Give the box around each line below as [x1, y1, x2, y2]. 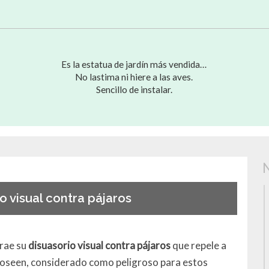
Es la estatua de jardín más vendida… [61, 58, 207, 70]
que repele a [172, 238, 227, 252]
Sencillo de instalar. [95, 83, 172, 95]
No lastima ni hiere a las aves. [75, 71, 193, 82]
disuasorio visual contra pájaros [28, 238, 173, 252]
